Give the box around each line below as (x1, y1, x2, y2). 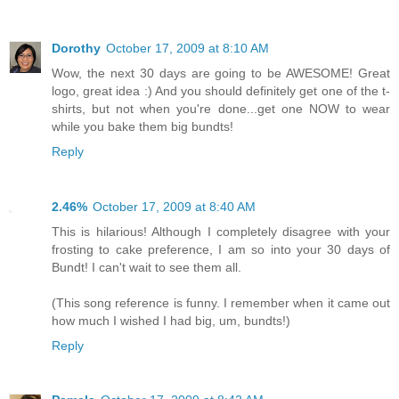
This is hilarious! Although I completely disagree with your (52, 224, 390, 239)
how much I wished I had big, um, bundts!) (52, 313, 290, 328)
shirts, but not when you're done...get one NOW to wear (52, 101, 390, 116)
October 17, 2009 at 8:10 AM (106, 40, 269, 55)
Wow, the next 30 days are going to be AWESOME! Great (52, 65, 390, 80)
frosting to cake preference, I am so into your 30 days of (52, 241, 390, 256)
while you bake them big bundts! (52, 118, 233, 134)
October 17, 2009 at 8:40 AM (93, 199, 256, 214)
